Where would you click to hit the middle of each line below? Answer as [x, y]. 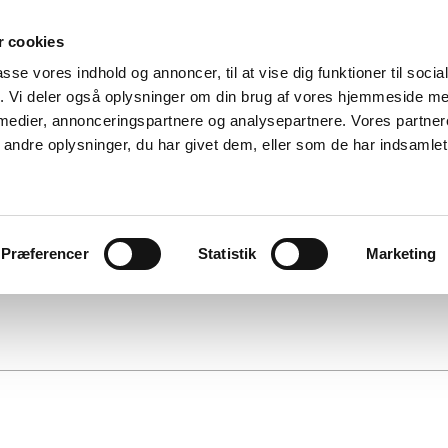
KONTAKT [157, 225]
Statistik [227, 253]
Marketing [401, 253]
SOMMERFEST [272, 225]
